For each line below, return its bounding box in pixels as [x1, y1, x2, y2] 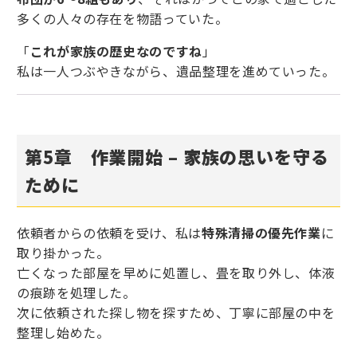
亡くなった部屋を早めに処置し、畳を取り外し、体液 [17, 263, 335, 283]
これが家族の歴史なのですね [29, 41, 202, 61]
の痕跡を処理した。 [17, 283, 136, 303]
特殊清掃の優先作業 [201, 223, 321, 243]
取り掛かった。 [17, 243, 110, 263]
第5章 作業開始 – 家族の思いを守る [25, 143, 329, 170]
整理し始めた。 [17, 323, 110, 343]
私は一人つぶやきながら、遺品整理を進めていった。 [17, 61, 335, 81]
